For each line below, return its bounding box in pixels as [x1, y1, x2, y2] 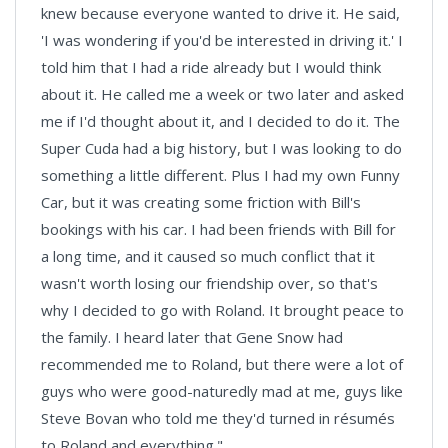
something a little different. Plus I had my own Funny [41, 165, 400, 185]
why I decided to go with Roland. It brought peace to [41, 300, 404, 320]
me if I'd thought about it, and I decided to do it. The [41, 111, 400, 131]
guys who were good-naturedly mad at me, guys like [41, 381, 403, 401]
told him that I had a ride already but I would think [41, 57, 381, 77]
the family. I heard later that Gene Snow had [41, 327, 343, 347]
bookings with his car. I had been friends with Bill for [41, 219, 396, 239]
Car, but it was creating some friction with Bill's [41, 192, 361, 212]
